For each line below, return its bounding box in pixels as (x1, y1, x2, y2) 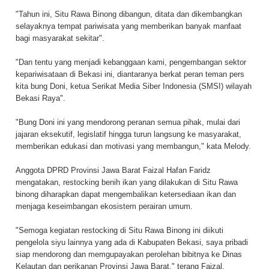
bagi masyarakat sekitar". (16, 33, 104, 43)
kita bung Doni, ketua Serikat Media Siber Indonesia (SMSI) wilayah (16, 81, 252, 91)
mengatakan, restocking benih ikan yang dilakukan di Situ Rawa (16, 177, 238, 187)
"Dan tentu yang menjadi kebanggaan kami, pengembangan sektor (16, 57, 246, 67)
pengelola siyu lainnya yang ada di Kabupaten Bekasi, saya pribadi (16, 237, 248, 247)
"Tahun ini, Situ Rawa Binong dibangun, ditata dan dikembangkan (16, 9, 242, 19)
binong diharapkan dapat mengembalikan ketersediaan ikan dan (16, 189, 236, 199)
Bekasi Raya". (16, 93, 65, 103)
